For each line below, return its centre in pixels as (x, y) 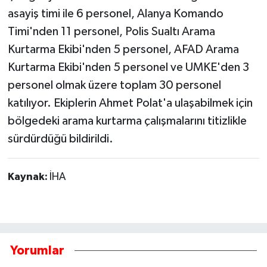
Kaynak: (28, 177)
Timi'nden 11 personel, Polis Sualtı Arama (111, 31)
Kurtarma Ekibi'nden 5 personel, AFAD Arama (123, 49)
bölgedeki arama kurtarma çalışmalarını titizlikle (127, 121)
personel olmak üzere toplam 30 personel (114, 85)
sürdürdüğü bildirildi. (60, 139)
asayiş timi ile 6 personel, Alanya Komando (115, 13)
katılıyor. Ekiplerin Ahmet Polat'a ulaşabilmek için (130, 103)
